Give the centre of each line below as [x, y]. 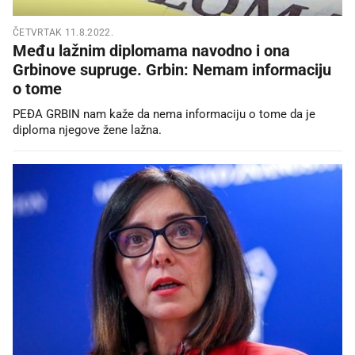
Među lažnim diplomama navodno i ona [151, 50]
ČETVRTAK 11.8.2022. [63, 32]
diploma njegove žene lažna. [87, 130]
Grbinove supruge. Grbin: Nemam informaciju [172, 69]
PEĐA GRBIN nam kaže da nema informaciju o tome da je [164, 114]
